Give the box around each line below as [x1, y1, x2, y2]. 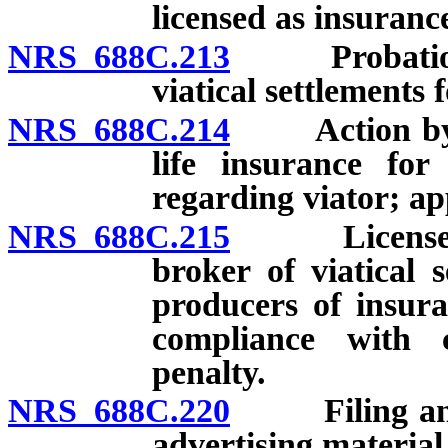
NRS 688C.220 [8, 392, 230, 430]
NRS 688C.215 [8, 217, 230, 255]
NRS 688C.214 [8, 110, 230, 148]
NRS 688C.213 [8, 37, 230, 75]
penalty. [152, 353, 266, 391]
